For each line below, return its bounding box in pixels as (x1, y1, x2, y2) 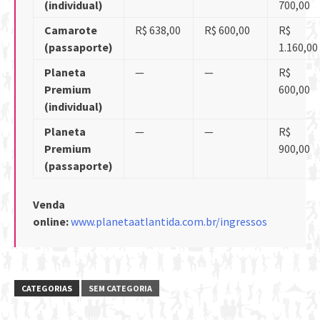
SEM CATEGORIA (89, 282, 152, 294)
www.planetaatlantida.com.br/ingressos (71, 214, 267, 229)
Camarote (44, 22, 97, 37)
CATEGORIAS (21, 282, 72, 294)
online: (33, 214, 71, 229)
